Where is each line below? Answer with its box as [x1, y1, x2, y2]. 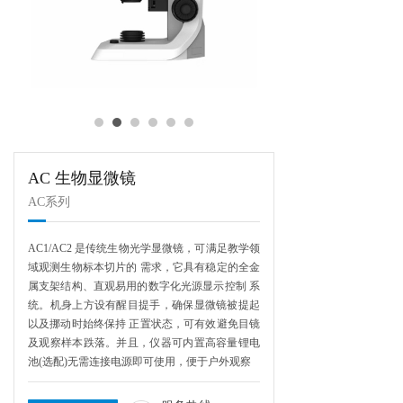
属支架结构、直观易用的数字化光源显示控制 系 [28, 280, 260, 292]
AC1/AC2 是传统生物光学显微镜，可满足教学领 [28, 242, 260, 255]
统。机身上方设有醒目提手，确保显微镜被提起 [28, 299, 260, 311]
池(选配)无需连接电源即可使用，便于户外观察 [28, 355, 251, 368]
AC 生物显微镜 [28, 169, 136, 187]
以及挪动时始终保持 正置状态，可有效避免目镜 [28, 318, 260, 330]
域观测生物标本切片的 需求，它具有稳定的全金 [28, 261, 260, 273]
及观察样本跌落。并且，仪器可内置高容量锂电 [28, 336, 260, 349]
